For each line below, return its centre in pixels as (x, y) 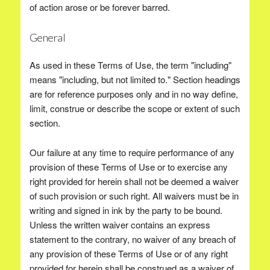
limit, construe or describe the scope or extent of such (134, 108)
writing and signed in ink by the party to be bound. (126, 210)
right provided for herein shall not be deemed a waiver (134, 181)
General (47, 37)
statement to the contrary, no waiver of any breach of (132, 239)
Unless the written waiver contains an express (120, 224)
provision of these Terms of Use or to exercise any (128, 167)
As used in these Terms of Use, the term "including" (130, 65)
